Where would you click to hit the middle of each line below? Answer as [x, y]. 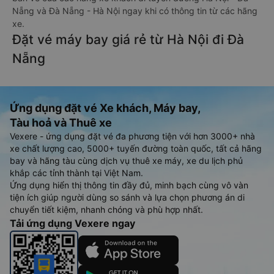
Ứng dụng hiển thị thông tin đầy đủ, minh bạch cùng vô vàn [129, 185]
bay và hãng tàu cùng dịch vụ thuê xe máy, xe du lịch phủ [126, 161]
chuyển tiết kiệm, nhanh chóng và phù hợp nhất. [106, 209]
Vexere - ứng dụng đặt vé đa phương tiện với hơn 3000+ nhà [132, 136]
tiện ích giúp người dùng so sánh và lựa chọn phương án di [127, 197]
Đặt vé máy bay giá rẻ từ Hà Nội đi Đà [128, 39]
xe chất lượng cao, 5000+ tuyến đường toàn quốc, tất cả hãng [136, 148]
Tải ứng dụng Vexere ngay [72, 223]
